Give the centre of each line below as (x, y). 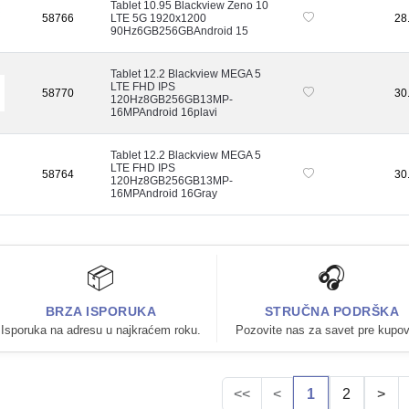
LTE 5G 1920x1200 (158, 18)
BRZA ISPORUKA (101, 311)
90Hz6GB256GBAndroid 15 (179, 31)
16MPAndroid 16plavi (164, 112)
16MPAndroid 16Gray (164, 193)
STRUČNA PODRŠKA (332, 311)
